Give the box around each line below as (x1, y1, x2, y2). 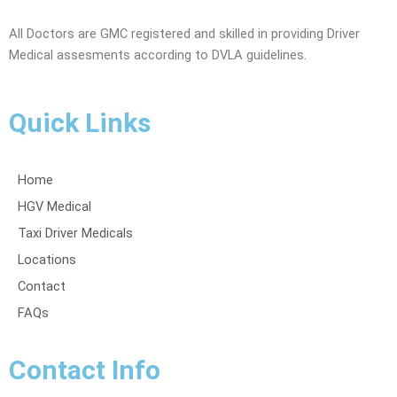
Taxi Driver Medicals (18, 225, 133, 242)
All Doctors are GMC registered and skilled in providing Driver (9, 25, 360, 42)
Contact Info (9, 354, 160, 386)
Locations (18, 252, 76, 269)
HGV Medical (18, 198, 91, 215)
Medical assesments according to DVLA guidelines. (9, 46, 307, 63)
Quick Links (9, 107, 151, 139)
